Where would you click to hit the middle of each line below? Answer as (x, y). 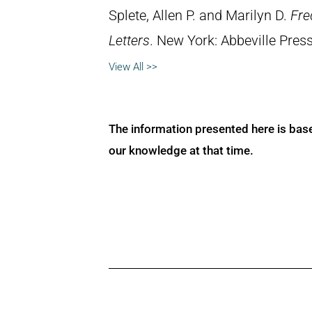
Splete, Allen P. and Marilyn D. (200, 15)
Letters (129, 40)
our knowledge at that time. (181, 150)
